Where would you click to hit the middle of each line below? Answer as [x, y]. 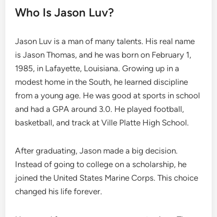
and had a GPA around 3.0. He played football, [100, 109]
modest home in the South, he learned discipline [102, 82]
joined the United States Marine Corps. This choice [107, 178]
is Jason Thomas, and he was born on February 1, [103, 54]
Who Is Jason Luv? [65, 12]
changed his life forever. [59, 191]
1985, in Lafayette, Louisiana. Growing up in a [97, 68]
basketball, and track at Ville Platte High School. [102, 122]
